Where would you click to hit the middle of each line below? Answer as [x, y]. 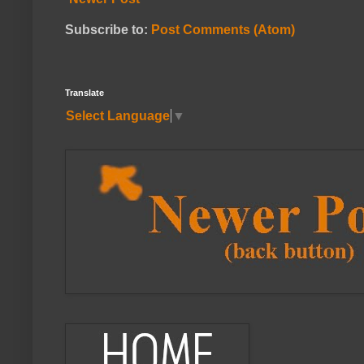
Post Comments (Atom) [223, 30]
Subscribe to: [108, 30]
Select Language [118, 115]
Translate [84, 93]
